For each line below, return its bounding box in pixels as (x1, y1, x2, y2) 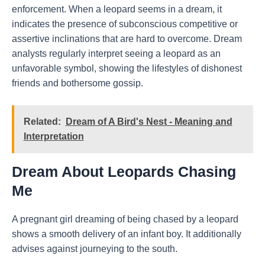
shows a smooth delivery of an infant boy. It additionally (12, 229, 241, 240)
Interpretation (23, 131, 84, 142)
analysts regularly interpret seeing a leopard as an (12, 48, 221, 59)
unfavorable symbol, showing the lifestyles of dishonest (12, 63, 242, 73)
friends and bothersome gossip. (12, 77, 143, 88)
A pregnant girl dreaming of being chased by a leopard (12, 214, 238, 225)
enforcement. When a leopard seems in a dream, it (12, 4, 222, 14)
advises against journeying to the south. (12, 244, 177, 254)
